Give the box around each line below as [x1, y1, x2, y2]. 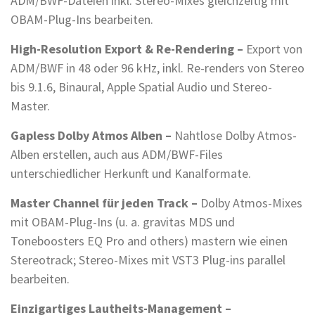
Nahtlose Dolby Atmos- [172, 127, 297, 144]
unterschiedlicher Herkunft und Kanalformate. [11, 165, 251, 182]
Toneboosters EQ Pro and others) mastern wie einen [11, 233, 288, 250]
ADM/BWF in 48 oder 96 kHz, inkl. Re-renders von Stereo [11, 60, 304, 77]
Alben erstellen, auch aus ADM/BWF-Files [11, 146, 223, 163]
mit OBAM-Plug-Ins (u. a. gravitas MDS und [11, 214, 235, 231]
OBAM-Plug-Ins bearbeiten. [11, 11, 153, 28]
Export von [243, 41, 302, 58]
